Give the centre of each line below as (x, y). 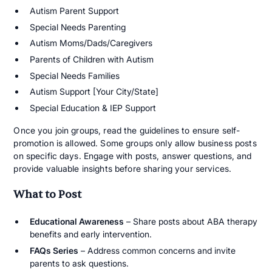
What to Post (48, 194)
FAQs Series (54, 250)
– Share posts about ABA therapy (190, 222)
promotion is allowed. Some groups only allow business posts (135, 143)
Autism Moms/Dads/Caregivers (91, 43)
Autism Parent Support (74, 11)
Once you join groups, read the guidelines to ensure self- (127, 130)
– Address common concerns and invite (157, 250)
